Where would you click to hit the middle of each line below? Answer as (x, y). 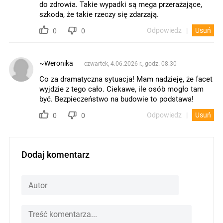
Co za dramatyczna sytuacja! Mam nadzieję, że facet (126, 79)
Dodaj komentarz (56, 154)
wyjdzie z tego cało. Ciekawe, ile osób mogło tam (121, 89)
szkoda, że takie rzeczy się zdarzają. (99, 14)
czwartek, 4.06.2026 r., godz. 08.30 (130, 63)
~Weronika (56, 63)
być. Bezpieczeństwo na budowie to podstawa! (116, 99)
